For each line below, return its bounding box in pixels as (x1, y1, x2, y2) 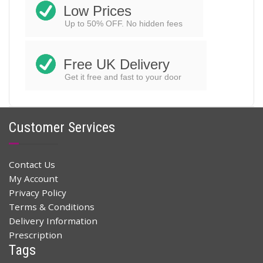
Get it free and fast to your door (65, 72, 191, 82)
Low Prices (63, 3, 131, 19)
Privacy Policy (9, 186, 66, 198)
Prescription (9, 228, 62, 241)
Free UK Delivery (63, 56, 170, 73)
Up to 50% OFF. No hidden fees (65, 19, 187, 29)
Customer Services (9, 119, 115, 136)
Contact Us (9, 158, 55, 170)
